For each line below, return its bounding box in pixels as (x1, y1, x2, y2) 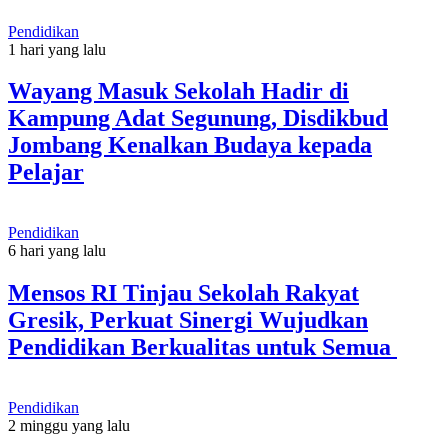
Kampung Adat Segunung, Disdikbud (8, 105, 388, 132)
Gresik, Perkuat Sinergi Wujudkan (8, 307, 368, 334)
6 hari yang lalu (8, 242, 106, 260)
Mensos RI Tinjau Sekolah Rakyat (8, 280, 359, 307)
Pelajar (8, 159, 84, 186)
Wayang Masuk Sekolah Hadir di (8, 78, 349, 105)
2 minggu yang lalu (8, 417, 130, 435)
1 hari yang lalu (8, 40, 106, 58)
